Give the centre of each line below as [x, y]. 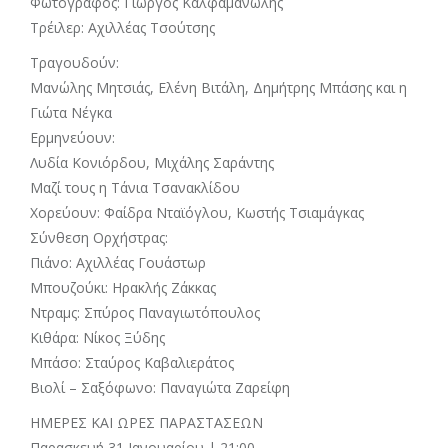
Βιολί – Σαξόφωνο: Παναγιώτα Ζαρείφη [160, 387]
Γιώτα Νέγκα [71, 112]
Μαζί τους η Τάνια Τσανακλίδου [135, 187]
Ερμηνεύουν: [72, 137]
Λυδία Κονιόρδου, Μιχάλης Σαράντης [152, 162]
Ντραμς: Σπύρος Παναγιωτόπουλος [145, 312]
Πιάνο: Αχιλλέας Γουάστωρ [118, 262]
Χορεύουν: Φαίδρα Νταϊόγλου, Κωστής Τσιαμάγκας [197, 212]
